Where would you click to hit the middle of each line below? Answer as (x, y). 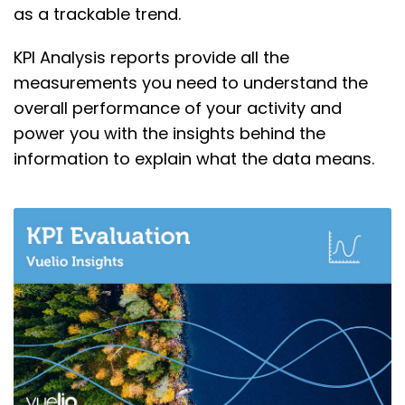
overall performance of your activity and (178, 108)
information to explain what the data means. (194, 159)
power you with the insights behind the (170, 134)
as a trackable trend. (100, 14)
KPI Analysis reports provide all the (151, 58)
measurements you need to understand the (191, 83)
